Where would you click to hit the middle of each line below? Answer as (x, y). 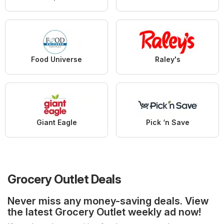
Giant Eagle (56, 122)
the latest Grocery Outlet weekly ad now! (104, 212)
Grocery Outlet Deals (64, 179)
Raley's (167, 59)
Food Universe (56, 59)
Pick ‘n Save (167, 122)
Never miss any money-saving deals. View (108, 201)
